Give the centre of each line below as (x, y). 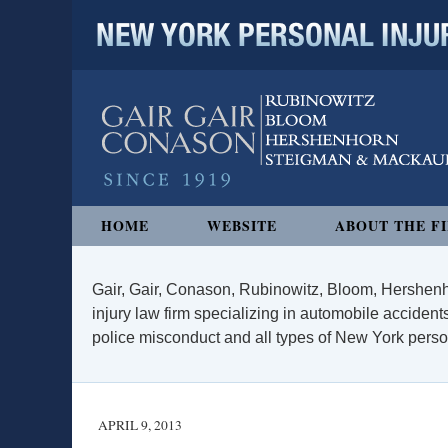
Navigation (109, 216)
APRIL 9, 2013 (140, 425)
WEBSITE (242, 225)
